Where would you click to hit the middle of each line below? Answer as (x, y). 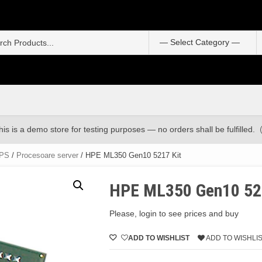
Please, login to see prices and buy (174, 213)
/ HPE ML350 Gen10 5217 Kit (130, 155)
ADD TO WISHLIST (159, 238)
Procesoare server (47, 155)
